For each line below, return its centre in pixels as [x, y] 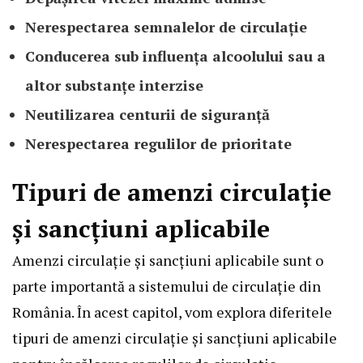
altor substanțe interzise [114, 85]
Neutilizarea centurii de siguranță [147, 115]
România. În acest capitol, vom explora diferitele [172, 312]
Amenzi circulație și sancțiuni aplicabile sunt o [168, 261]
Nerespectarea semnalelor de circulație [166, 27]
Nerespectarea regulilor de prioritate [158, 144]
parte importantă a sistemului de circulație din [167, 286]
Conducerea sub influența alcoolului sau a [175, 56]
